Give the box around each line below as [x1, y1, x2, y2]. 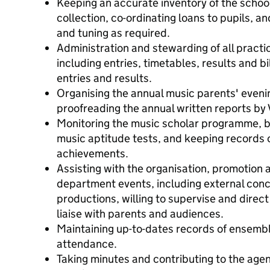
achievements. [57, 146, 128, 160]
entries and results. [57, 71, 152, 85]
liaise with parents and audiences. [57, 207, 224, 221]
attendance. [57, 237, 117, 251]
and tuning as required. [57, 26, 170, 40]
